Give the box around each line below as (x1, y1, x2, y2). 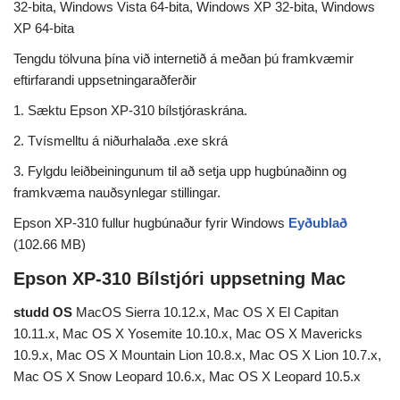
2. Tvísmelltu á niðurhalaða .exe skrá (13, 133, 228, 149)
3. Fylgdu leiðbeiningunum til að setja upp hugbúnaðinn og (13, 163, 346, 179)
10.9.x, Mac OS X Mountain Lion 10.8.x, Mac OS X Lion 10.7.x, (13, 347, 381, 363)
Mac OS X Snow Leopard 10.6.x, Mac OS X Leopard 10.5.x (13, 369, 361, 385)
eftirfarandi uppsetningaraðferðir (13, 72, 196, 88)
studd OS (13, 304, 72, 321)
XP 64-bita (13, 21, 74, 37)
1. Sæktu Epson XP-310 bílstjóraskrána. (13, 103, 247, 119)
